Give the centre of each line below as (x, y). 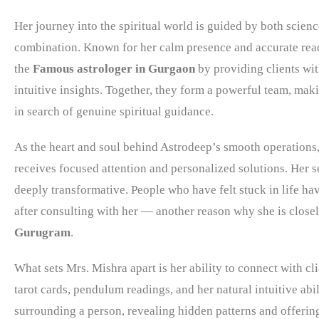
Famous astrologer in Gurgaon (114, 68)
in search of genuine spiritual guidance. (114, 111)
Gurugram (42, 232)
